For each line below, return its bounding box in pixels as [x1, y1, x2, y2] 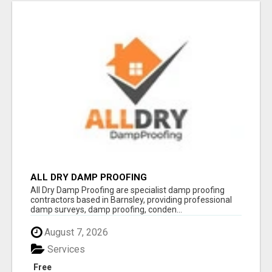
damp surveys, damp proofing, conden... [30, 204, 182, 214]
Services [45, 243, 85, 256]
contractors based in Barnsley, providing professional [30, 194, 232, 205]
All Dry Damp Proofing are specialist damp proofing [30, 185, 225, 195]
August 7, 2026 [42, 226, 108, 238]
